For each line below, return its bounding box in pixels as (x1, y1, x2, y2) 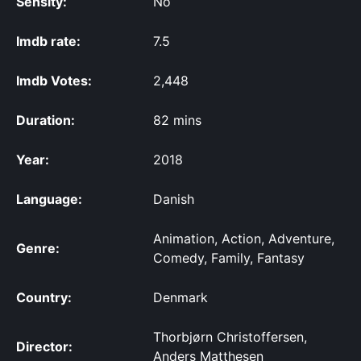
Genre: (16, 240, 60, 257)
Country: (16, 289, 72, 306)
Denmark (153, 289, 208, 306)
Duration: (16, 112, 75, 129)
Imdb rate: (16, 33, 81, 50)
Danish (153, 191, 194, 208)
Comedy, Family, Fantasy (153, 250, 305, 267)
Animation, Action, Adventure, (153, 230, 334, 247)
